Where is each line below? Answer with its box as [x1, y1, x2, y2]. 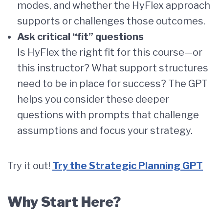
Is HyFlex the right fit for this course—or [17, 46, 202, 58]
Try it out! [7, 159, 52, 172]
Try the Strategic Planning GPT [52, 159, 203, 172]
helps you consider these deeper [17, 93, 169, 105]
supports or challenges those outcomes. [17, 15, 205, 27]
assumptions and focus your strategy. [17, 124, 193, 136]
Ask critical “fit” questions [17, 30, 144, 43]
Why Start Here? [7, 193, 121, 210]
